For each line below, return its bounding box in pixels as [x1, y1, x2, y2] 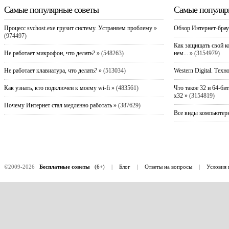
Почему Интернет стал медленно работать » [4, 101, 117, 109]
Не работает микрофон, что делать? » [4, 49, 100, 57]
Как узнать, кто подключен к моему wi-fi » [4, 84, 114, 91]
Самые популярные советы [4, 4, 99, 15]
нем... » [173, 49, 193, 57]
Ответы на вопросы [144, 163, 192, 170]
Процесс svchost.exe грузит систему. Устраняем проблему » [4, 24, 157, 32]
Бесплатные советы [39, 163, 90, 170]
